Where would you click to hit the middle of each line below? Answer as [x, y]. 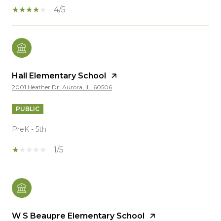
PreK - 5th [29, 129]
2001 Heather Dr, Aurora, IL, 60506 [62, 87]
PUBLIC [28, 109]
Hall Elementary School [59, 75]
